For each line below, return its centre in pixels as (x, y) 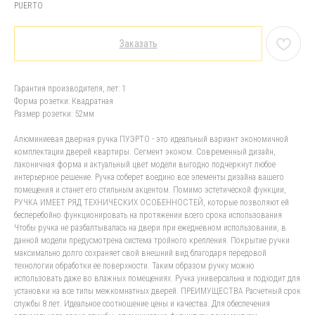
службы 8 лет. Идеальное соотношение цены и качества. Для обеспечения (142, 304)
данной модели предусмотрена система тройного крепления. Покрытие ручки (152, 240)
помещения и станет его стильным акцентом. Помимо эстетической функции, (150, 190)
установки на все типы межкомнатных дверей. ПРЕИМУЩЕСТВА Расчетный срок (157, 291)
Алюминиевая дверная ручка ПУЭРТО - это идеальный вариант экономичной (151, 139)
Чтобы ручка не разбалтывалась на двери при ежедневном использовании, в (150, 228)
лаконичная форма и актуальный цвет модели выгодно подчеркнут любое (145, 165)
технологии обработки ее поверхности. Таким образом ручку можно (134, 266)
